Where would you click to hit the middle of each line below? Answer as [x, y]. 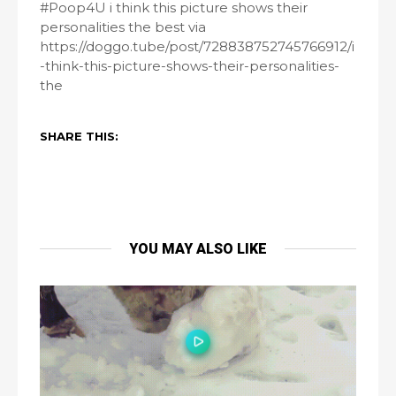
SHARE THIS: [79, 137]
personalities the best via [123, 27]
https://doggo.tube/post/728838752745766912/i [197, 47]
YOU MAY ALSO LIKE [198, 249]
